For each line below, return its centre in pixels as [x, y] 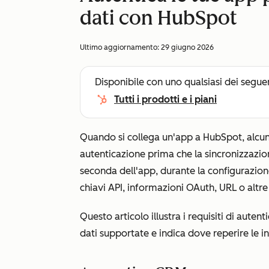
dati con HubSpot [159, 18]
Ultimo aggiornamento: [120, 47]
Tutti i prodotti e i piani [165, 99]
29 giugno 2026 [187, 47]
